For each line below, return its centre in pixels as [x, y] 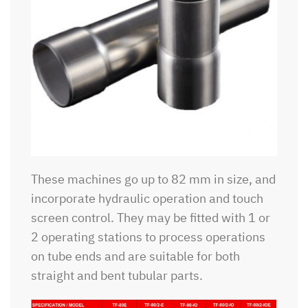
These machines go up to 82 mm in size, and [153, 179]
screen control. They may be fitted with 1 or [151, 218]
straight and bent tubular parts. [117, 276]
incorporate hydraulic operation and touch [147, 199]
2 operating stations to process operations [148, 237]
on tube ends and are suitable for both [135, 256]
